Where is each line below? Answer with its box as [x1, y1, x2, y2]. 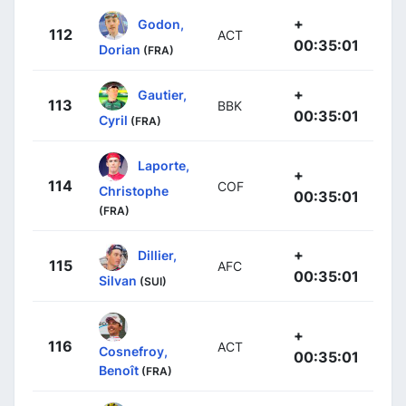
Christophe [99, 182, 169, 198]
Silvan [99, 272, 137, 288]
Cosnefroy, [99, 343, 168, 359]
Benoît [99, 362, 139, 378]
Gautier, [138, 86, 187, 102]
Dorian [99, 41, 140, 57]
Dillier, [138, 246, 177, 263]
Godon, [138, 15, 184, 32]
